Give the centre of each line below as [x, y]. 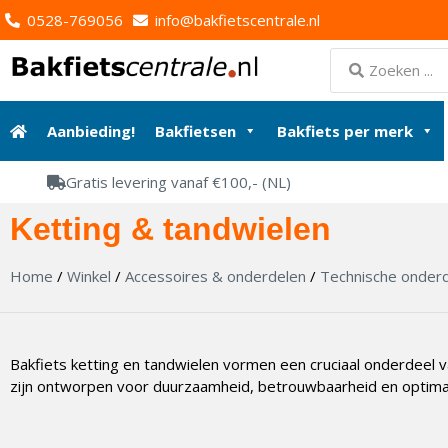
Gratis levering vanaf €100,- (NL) [178, 181]
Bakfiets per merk [345, 130]
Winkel [89, 275]
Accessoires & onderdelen [215, 275]
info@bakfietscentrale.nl [237, 20]
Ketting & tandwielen [170, 228]
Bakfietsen [195, 130]
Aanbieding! [91, 130]
